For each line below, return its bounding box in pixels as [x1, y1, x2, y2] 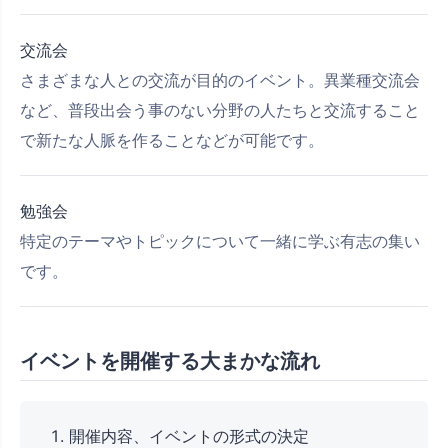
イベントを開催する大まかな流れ [20, 349, 320, 374]
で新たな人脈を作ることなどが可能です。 [20, 130, 324, 151]
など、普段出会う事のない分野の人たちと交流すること [20, 100, 420, 121]
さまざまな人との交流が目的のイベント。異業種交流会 [20, 70, 420, 91]
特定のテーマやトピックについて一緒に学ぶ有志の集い [20, 231, 420, 252]
